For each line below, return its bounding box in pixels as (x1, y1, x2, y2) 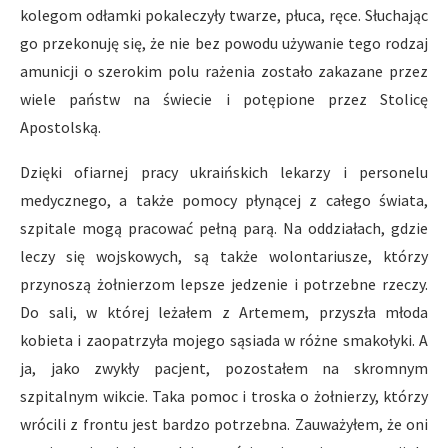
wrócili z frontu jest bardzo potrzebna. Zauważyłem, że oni (20, 414, 428, 434)
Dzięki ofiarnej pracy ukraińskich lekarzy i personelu (20, 162, 428, 182)
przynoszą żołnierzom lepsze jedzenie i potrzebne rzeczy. (20, 274, 428, 294)
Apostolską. (20, 117, 101, 137)
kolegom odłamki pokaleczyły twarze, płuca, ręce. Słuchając (20, 5, 428, 25)
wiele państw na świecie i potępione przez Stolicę (20, 89, 428, 109)
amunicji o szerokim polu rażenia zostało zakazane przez (20, 61, 428, 81)
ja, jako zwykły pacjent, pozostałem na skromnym (20, 358, 428, 378)
